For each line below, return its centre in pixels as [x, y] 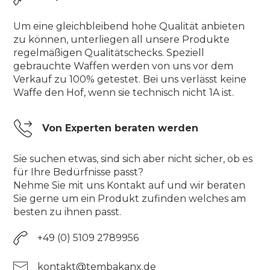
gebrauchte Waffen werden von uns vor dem [124, 66]
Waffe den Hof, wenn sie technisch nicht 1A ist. [124, 92]
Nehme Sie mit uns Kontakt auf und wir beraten [130, 185]
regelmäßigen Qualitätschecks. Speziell [109, 52]
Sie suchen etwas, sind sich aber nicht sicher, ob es [133, 159]
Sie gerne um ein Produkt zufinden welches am [130, 198]
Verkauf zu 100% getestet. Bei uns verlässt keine [130, 79]
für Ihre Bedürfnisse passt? [79, 172]
